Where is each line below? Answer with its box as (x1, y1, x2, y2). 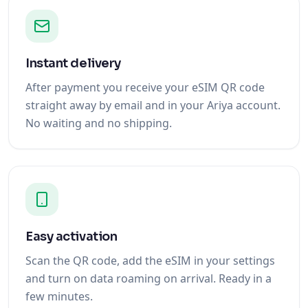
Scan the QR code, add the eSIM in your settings (25, 253, 275, 268)
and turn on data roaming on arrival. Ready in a (25, 271, 272, 286)
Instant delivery (25, 56, 121, 71)
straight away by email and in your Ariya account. (25, 98, 280, 113)
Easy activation (25, 229, 118, 244)
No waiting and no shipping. (25, 115, 172, 131)
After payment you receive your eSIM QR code (25, 80, 265, 95)
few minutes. (25, 289, 93, 304)
